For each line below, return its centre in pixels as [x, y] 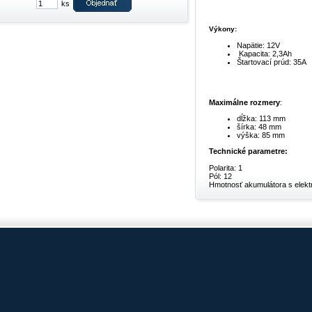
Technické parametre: [248, 151]
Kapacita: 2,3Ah [264, 53]
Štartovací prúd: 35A [272, 62]
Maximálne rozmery [244, 103]
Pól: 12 [220, 176]
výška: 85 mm [261, 135]
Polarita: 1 [226, 167]
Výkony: [223, 29]
